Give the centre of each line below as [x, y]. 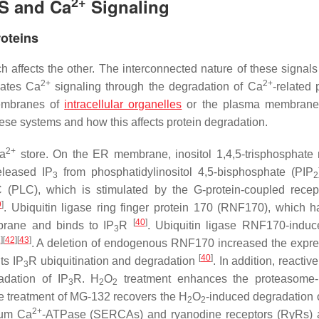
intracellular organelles [123, 104]
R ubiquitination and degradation [113, 261]
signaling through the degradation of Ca [156, 87]
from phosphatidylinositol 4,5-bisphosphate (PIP [185, 172]
